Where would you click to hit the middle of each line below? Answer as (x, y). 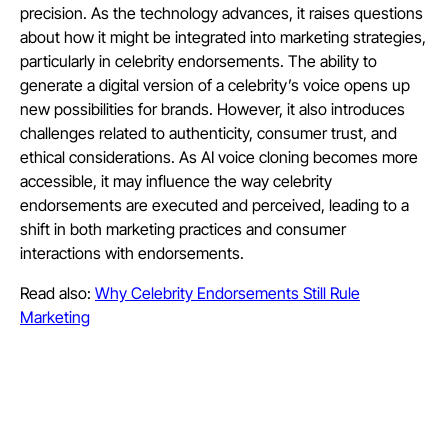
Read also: (57, 292)
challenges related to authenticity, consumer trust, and (208, 132)
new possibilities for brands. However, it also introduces (212, 108)
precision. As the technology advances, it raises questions (221, 12)
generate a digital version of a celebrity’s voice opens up (215, 84)
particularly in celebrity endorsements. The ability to (198, 60)
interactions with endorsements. (132, 252)
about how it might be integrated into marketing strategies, (223, 36)
